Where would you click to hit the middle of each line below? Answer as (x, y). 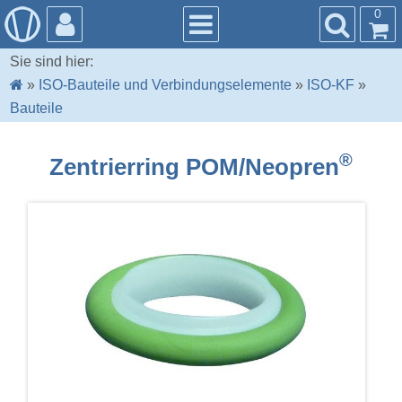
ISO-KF (331, 85)
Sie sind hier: (52, 62)
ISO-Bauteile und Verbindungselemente (166, 85)
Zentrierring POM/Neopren (194, 166)
